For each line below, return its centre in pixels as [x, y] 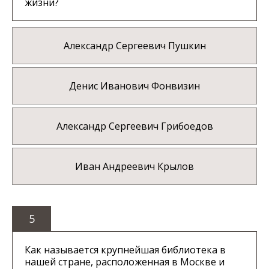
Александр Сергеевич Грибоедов [134, 126]
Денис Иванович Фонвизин [134, 86]
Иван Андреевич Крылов [134, 167]
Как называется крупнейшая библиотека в [125, 250]
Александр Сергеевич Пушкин [134, 46]
